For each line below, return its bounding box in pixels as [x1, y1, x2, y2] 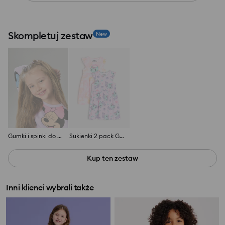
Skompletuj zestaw [8, 29, 93, 42]
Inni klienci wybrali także [6, 182, 93, 193]
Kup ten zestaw [87, 154, 138, 163]
